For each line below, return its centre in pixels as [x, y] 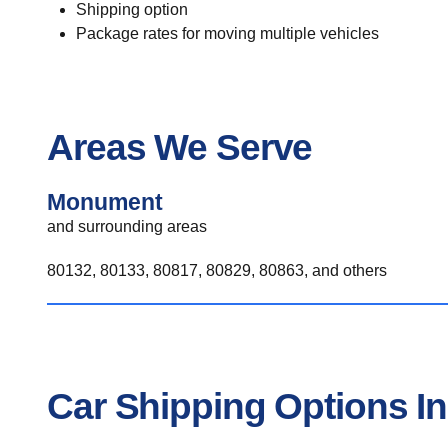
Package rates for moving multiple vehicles [227, 33]
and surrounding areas [127, 226]
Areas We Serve [180, 147]
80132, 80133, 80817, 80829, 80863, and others [217, 270]
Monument [105, 202]
